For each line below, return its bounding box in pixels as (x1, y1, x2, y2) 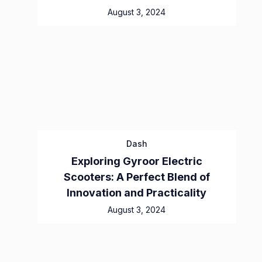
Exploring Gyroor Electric (71, 154, 202, 167)
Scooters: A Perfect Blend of (63, 170, 210, 183)
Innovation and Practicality (67, 186, 207, 199)
